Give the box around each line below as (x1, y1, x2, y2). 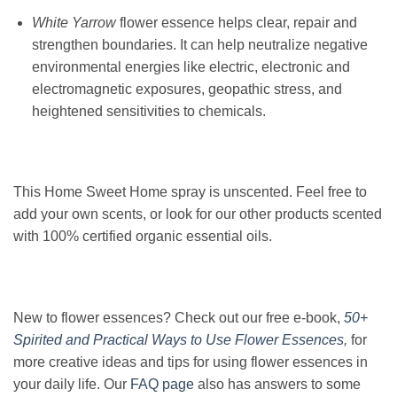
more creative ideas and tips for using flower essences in (13, 354, 368, 370)
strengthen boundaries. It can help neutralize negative (31, 36, 368, 52)
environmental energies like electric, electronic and (31, 58, 350, 74)
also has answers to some (194, 376, 361, 392)
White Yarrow (31, 14, 120, 30)
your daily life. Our (13, 376, 130, 392)
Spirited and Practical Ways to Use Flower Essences (13, 331, 344, 347)
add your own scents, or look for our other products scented (13, 206, 382, 222)
